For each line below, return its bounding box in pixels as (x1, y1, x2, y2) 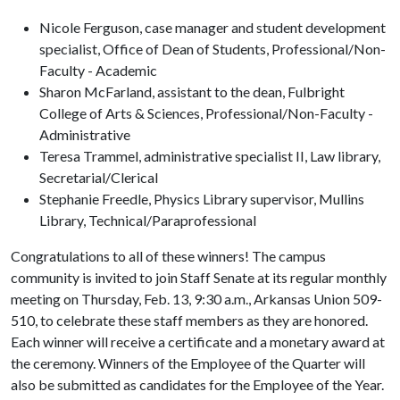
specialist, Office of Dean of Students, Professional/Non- (39, 40, 386, 57)
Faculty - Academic (39, 62, 157, 79)
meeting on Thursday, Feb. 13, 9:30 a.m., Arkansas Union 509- (11, 290, 382, 307)
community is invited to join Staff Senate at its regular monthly (11, 269, 387, 286)
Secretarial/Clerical (39, 169, 158, 186)
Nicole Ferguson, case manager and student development (39, 19, 386, 36)
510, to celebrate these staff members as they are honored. (11, 312, 368, 329)
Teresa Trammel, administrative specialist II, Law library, (39, 147, 380, 164)
